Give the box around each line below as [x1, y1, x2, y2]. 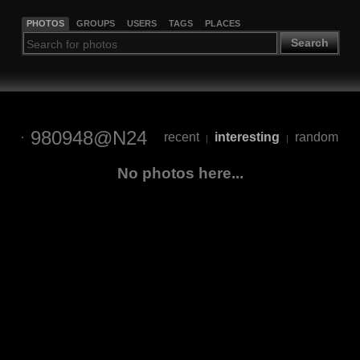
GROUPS [76, 18, 115, 28]
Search [290, 36, 329, 50]
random [295, 130, 338, 145]
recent [164, 130, 199, 145]
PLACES [204, 18, 240, 28]
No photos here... [117, 164, 243, 182]
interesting [215, 130, 280, 145]
